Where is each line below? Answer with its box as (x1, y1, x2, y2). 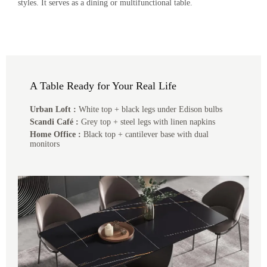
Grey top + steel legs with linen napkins (79, 117, 215, 126)
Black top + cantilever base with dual (81, 130, 209, 139)
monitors (30, 139, 60, 148)
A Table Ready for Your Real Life (30, 80, 176, 92)
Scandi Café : (30, 117, 79, 126)
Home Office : (30, 130, 81, 139)
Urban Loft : (30, 105, 76, 114)
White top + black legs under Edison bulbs (76, 105, 222, 114)
